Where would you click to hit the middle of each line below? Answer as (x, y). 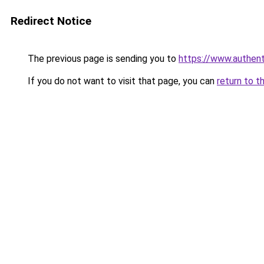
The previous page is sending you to (102, 59)
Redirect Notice (51, 21)
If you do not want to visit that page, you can (121, 81)
